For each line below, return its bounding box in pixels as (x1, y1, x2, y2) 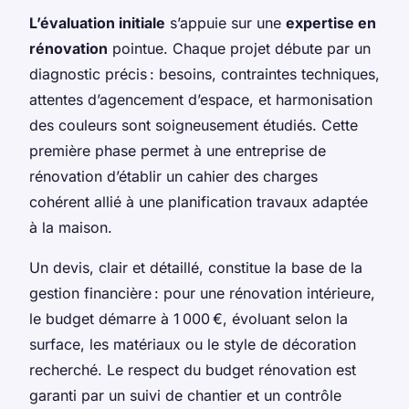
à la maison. (29, 217, 112, 236)
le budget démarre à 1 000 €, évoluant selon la (29, 309, 348, 328)
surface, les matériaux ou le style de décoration (29, 334, 356, 353)
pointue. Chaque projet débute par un (108, 38, 371, 58)
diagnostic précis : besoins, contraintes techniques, (29, 64, 380, 83)
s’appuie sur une (165, 13, 286, 32)
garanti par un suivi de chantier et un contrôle (29, 385, 341, 404)
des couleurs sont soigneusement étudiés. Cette (29, 115, 358, 134)
